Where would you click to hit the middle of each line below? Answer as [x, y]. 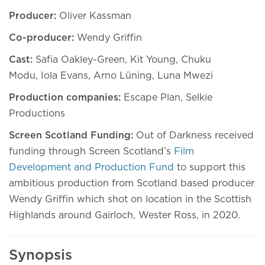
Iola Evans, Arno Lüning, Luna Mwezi [128, 76]
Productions [38, 114]
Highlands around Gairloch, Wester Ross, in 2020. [125, 215]
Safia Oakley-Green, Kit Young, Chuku [123, 60]
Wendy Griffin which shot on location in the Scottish [130, 199]
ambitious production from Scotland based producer [132, 183]
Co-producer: [43, 38]
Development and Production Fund [91, 167]
